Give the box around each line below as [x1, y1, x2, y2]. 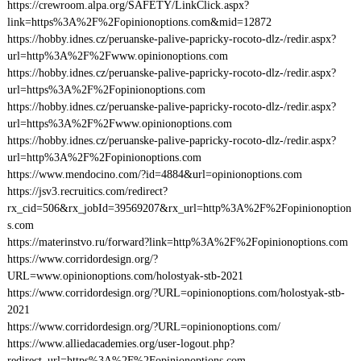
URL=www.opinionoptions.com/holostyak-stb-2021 [6, 270, 243, 282]
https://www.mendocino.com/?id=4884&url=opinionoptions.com [6, 168, 302, 180]
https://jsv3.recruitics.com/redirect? [6, 185, 168, 197]
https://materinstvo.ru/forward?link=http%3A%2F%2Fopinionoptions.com [6, 236, 348, 248]
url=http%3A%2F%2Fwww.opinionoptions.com [6, 50, 228, 62]
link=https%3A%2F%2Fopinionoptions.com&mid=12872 [6, 16, 272, 28]
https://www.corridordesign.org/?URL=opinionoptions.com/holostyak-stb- [6, 287, 345, 299]
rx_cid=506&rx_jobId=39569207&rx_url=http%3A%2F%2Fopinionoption [6, 202, 351, 214]
